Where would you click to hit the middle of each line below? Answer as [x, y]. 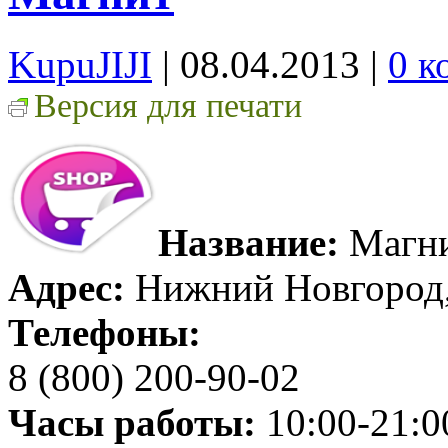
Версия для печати [168, 105]
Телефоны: [104, 332]
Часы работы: [132, 422]
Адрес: [66, 287]
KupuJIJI [80, 64]
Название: [248, 242]
